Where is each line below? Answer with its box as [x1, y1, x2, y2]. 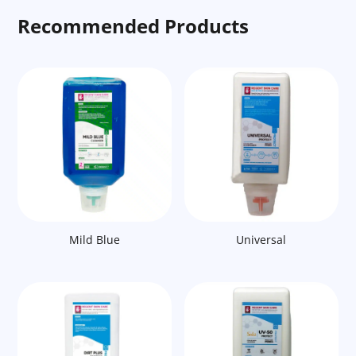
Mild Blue [69, 231, 121, 247]
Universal [236, 231, 287, 247]
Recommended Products [17, 13, 250, 40]
